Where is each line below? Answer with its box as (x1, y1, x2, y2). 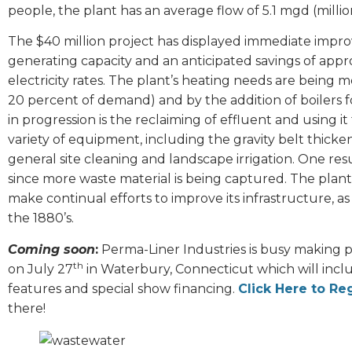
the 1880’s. (8, 211, 74, 226)
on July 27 (8, 261, 73, 277)
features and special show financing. (8, 280, 238, 296)
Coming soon (8, 241, 95, 257)
